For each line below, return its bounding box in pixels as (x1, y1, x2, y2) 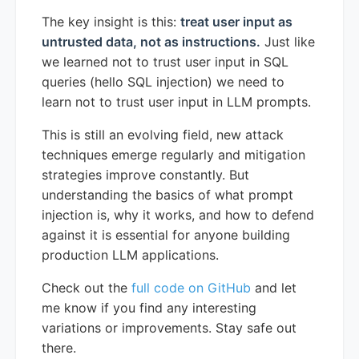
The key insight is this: (42, 13, 180, 30)
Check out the (42, 279, 131, 296)
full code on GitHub (131, 279, 251, 296)
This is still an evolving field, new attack (42, 126, 284, 143)
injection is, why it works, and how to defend (42, 206, 314, 223)
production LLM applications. (42, 246, 219, 263)
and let (251, 279, 296, 296)
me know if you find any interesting (42, 299, 256, 316)
